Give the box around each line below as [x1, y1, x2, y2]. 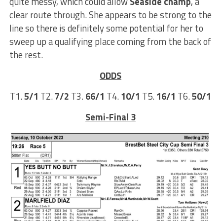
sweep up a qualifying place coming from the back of [9, 34, 211, 48]
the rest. [9, 47, 43, 62]
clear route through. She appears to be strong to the [9, 7, 212, 22]
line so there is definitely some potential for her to [9, 21, 203, 35]
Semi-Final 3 [85, 110, 136, 124]
